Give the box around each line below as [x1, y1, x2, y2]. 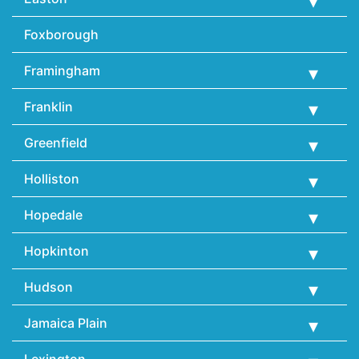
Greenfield [24, 135, 87, 151]
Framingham [24, 63, 100, 79]
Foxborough [24, 26, 99, 43]
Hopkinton [24, 243, 89, 260]
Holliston [24, 171, 79, 188]
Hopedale [24, 207, 83, 224]
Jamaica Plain [24, 315, 107, 332]
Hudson [24, 279, 73, 296]
